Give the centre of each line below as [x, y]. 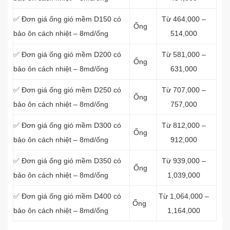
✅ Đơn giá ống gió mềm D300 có [67, 125]
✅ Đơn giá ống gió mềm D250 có [67, 90]
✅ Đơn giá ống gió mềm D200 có [67, 54]
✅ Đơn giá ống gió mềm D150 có [67, 19]
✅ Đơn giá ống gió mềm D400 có [67, 196]
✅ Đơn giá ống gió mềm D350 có [67, 161]
